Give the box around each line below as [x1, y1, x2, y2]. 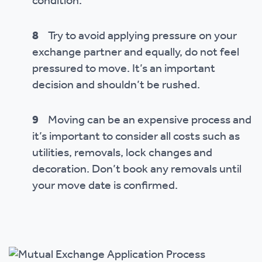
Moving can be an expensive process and [39, 109, 251, 132]
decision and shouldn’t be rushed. [32, 74, 200, 96]
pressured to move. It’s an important [32, 58, 215, 80]
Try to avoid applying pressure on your [39, 25, 237, 47]
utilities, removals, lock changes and [32, 142, 212, 164]
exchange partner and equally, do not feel [32, 42, 239, 64]
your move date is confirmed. [32, 175, 178, 197]
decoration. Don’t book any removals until [32, 158, 242, 181]
